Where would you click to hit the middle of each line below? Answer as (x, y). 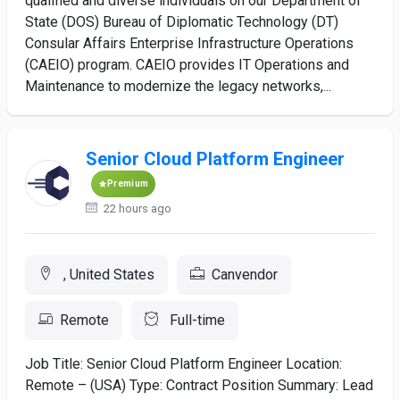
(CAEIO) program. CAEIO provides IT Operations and (187, 65)
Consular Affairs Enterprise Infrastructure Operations (189, 43)
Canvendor (245, 275)
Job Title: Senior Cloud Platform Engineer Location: (183, 364)
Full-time (196, 320)
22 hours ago (137, 208)
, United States (107, 275)
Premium (128, 183)
